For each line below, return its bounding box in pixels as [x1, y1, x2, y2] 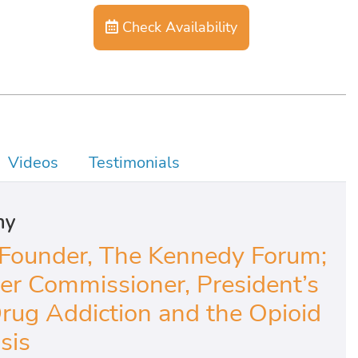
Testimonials [89, 152, 180, 174]
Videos [8, 152, 58, 174]
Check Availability [117, 18, 237, 38]
